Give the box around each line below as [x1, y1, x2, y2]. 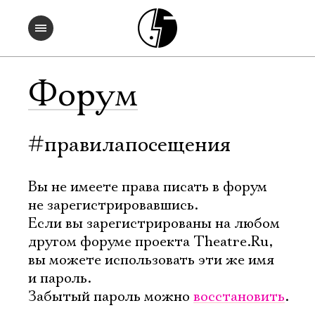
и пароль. [28, 269, 91, 288]
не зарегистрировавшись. [28, 196, 198, 214]
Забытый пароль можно [28, 288, 193, 306]
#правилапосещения [28, 132, 231, 158]
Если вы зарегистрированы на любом [28, 214, 280, 233]
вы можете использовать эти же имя [28, 251, 274, 269]
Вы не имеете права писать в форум [28, 178, 267, 196]
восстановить [193, 288, 285, 306]
